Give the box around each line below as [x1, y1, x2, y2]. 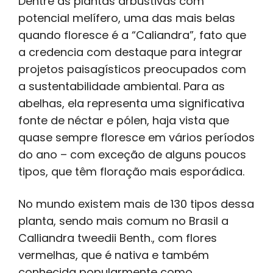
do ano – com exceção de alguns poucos [18, 147, 246, 163]
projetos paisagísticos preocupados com [18, 62, 246, 77]
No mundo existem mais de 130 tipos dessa [18, 196, 254, 212]
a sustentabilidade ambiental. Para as [18, 79, 225, 94]
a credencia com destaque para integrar [18, 44, 243, 60]
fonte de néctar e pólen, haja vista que [18, 113, 229, 129]
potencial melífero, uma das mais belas [18, 10, 235, 26]
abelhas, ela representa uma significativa [18, 96, 244, 112]
